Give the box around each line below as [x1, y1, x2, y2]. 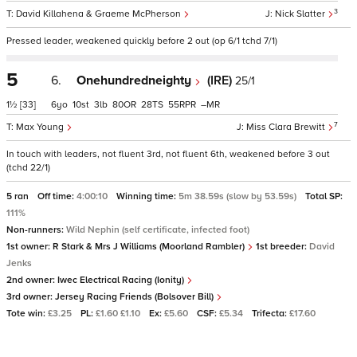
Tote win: [6, 308, 48, 320]
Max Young [16, 121, 66, 133]
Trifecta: [252, 308, 289, 320]
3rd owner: [6, 291, 55, 303]
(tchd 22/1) [6, 162, 50, 174]
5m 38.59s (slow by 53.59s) [178, 190, 299, 202]
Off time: [37, 190, 76, 202]
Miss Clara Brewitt [246, 121, 328, 133]
